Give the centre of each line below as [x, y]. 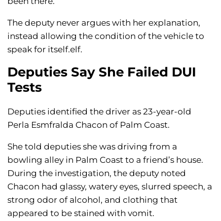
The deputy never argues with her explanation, [104, 23]
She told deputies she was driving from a [92, 147]
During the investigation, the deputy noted [97, 173]
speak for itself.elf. [45, 50]
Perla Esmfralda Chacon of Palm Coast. [89, 125]
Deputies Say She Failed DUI [102, 72]
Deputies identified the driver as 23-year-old [99, 112]
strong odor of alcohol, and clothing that [92, 200]
